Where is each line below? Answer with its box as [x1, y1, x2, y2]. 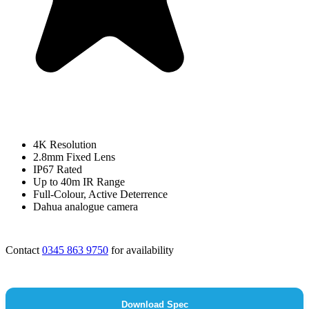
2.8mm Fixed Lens [33, 151, 115, 163]
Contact [6, 244, 42, 256]
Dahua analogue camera [33, 201, 138, 212]
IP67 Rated [33, 163, 82, 175]
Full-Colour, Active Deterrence [33, 188, 168, 200]
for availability [108, 244, 174, 256]
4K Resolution [33, 139, 97, 150]
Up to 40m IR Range [33, 176, 125, 188]
